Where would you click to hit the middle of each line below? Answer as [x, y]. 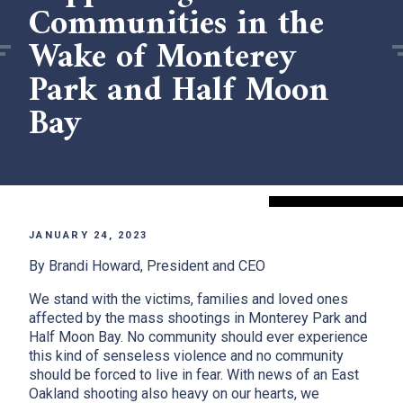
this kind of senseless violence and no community [186, 356]
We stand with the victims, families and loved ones [188, 300]
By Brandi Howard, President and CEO [149, 266]
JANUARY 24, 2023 [88, 235]
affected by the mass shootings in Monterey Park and [198, 318]
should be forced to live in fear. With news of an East [194, 375]
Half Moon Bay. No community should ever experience [198, 337]
